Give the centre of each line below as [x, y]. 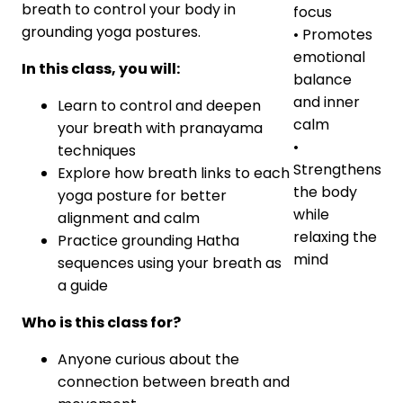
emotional [329, 58]
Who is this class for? [101, 322]
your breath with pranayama [160, 128]
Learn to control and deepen [159, 106]
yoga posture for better [142, 196]
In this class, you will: [101, 69]
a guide [83, 286]
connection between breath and [174, 382]
